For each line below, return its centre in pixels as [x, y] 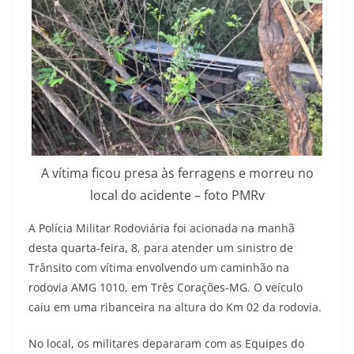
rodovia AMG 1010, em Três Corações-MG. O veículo [166, 288]
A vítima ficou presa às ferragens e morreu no [177, 173]
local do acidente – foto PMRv [177, 196]
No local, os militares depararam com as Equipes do [166, 344]
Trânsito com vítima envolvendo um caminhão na [159, 268]
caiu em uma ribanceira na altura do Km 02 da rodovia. [175, 307]
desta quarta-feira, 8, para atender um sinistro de [161, 248]
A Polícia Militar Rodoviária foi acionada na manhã [162, 228]
